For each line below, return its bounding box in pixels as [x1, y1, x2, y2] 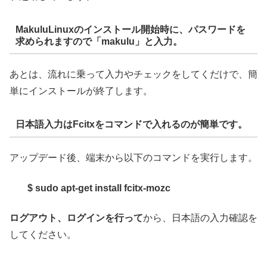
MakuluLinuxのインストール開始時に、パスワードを [15, 24, 246, 35]
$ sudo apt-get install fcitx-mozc [27, 182, 170, 193]
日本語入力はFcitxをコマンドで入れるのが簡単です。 [15, 119, 247, 130]
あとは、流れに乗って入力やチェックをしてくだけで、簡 [10, 69, 257, 80]
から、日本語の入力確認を [143, 212, 257, 223]
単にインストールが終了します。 [10, 86, 153, 97]
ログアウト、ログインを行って [10, 212, 143, 223]
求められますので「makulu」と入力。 [15, 36, 182, 46]
